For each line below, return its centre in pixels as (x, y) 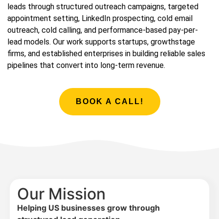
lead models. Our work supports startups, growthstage (101, 42)
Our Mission (61, 194)
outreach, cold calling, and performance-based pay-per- (103, 30)
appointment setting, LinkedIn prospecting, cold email (100, 18)
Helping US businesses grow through (88, 208)
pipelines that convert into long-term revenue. (86, 65)
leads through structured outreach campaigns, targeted (103, 6)
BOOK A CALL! (109, 102)
